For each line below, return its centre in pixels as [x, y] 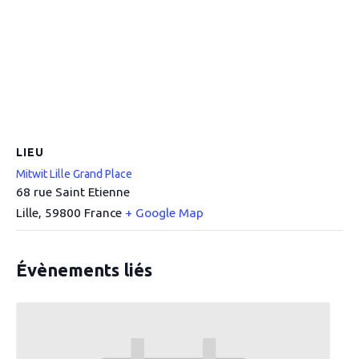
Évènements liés [84, 270]
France [103, 213]
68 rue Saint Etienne [73, 192]
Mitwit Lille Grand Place [74, 174]
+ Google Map [164, 213]
